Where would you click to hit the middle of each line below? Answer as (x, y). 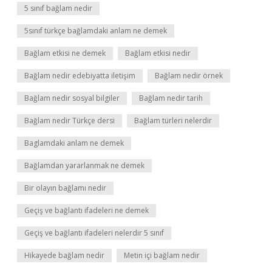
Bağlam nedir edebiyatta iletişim (80, 76)
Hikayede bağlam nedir (64, 255)
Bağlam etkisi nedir (158, 53)
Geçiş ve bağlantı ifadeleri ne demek (87, 210)
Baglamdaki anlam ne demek (74, 143)
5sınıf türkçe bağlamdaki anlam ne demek (96, 31)
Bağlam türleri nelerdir (173, 121)
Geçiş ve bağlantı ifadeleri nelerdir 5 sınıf (94, 233)
